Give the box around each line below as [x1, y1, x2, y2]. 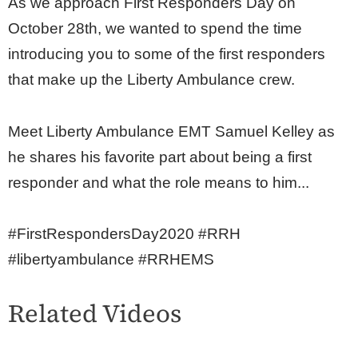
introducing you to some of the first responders [8, 46, 325, 63]
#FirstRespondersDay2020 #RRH [8, 225, 241, 242]
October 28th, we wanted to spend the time [8, 20, 302, 38]
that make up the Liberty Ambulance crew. [8, 71, 295, 89]
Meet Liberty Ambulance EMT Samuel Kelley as [8, 122, 335, 140]
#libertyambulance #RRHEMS [8, 250, 214, 268]
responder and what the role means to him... [8, 173, 309, 191]
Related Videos [8, 296, 181, 330]
